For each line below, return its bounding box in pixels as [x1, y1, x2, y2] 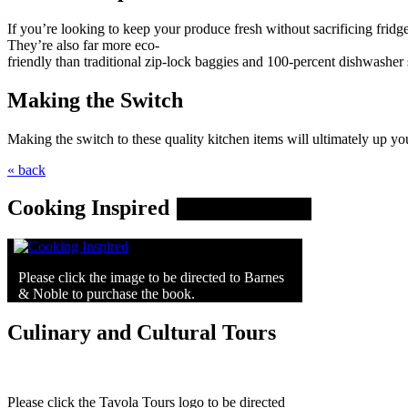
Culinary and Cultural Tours [7, 321, 276, 345]
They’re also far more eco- [7, 36, 159, 53]
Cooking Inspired [7, 196, 169, 220]
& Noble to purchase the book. [18, 286, 195, 302]
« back [7, 161, 46, 178]
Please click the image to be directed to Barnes [18, 270, 284, 286]
